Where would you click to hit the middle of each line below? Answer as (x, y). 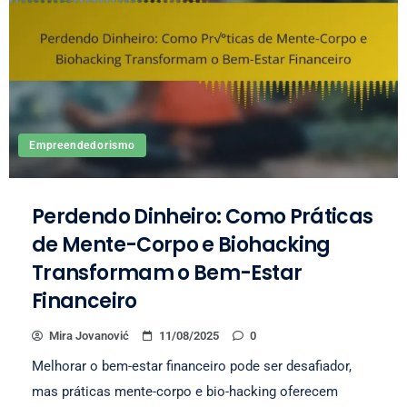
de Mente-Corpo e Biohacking (181, 245)
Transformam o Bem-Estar (167, 273)
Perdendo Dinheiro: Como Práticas (203, 217)
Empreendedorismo (82, 145)
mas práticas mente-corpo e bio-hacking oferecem (185, 392)
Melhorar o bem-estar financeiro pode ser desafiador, (192, 366)
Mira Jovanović (89, 336)
